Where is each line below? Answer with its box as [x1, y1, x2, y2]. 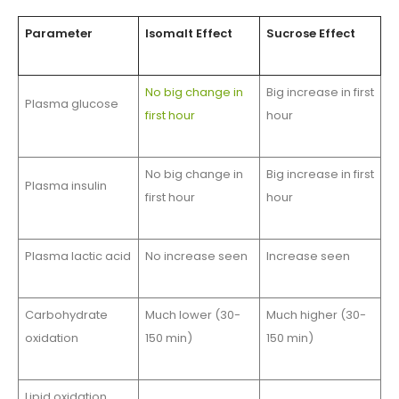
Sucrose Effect [265, 25, 355, 43]
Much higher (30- [265, 306, 366, 324]
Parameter [24, 25, 93, 43]
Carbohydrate [24, 306, 108, 324]
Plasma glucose [24, 95, 118, 113]
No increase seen [144, 248, 248, 265]
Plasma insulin [24, 177, 107, 195]
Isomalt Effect [144, 25, 232, 43]
